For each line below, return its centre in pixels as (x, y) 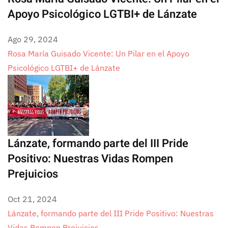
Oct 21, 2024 (32, 199)
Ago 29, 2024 (33, 39)
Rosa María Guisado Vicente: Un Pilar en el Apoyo (98, 53)
